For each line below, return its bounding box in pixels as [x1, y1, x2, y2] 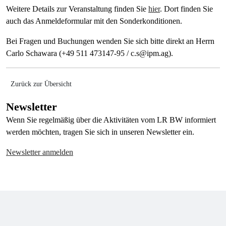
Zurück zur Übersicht [11, 80, 72, 88]
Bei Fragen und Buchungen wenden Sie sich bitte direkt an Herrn [6, 37, 214, 45]
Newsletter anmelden [6, 148, 73, 156]
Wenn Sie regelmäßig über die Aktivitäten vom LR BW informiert [6, 116, 216, 124]
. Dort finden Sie [160, 5, 213, 13]
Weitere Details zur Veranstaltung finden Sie [6, 5, 148, 13]
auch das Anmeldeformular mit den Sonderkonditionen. [6, 17, 182, 25]
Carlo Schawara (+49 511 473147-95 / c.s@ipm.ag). [6, 49, 173, 58]
